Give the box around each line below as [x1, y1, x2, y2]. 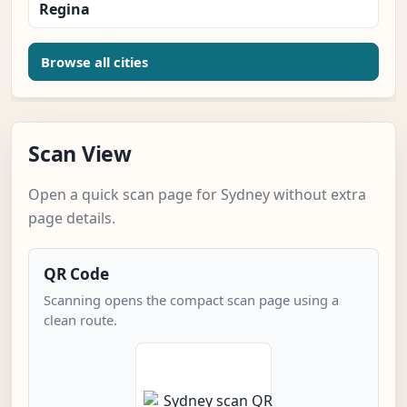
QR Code [44, 263, 109, 285]
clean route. [44, 311, 117, 330]
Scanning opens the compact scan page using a [44, 291, 339, 310]
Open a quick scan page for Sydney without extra [28, 184, 366, 205]
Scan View [28, 139, 132, 169]
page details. [28, 208, 115, 229]
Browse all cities [41, 53, 148, 72]
